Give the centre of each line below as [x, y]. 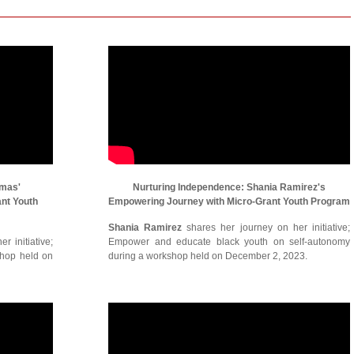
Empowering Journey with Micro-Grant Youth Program [229, 201]
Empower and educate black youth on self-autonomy [229, 242]
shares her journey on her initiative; [269, 228]
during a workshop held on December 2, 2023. [208, 256]
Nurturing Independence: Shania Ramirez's [229, 187]
